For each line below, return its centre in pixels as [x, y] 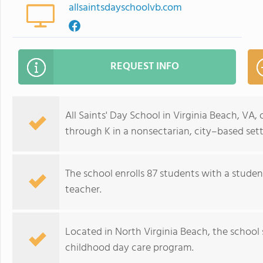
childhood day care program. [129, 248]
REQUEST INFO [145, 67]
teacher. [83, 190]
